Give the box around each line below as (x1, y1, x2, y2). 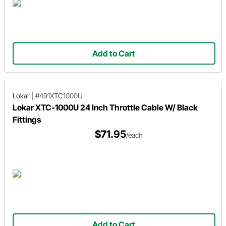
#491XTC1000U (35, 91, 83, 100)
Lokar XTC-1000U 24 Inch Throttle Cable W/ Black (13, 102, 198, 112)
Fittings (13, 114, 41, 125)
